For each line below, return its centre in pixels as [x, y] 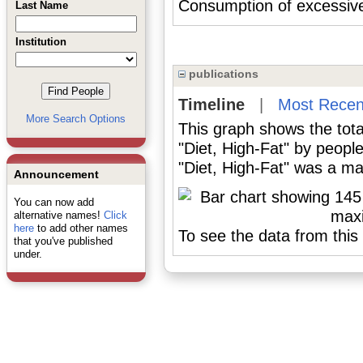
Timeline [211, 105]
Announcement [56, 174]
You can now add [53, 202]
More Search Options [76, 119]
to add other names [81, 228]
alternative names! [58, 215]
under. [28, 254]
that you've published [63, 241]
